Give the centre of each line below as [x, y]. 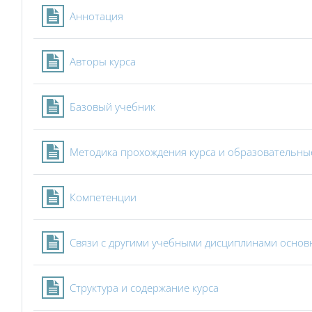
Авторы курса [103, 61]
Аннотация [96, 16]
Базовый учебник [112, 107]
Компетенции [103, 197]
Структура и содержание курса [144, 288]
